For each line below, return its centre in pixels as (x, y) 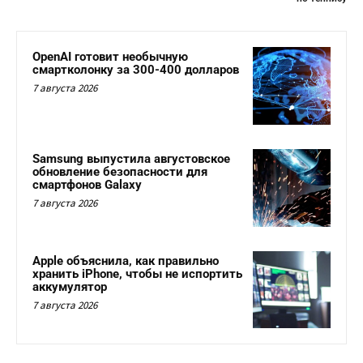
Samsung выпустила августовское (131, 158)
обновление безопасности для (120, 171)
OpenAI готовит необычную (110, 57)
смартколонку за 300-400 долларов (136, 70)
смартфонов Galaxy (87, 184)
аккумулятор (70, 286)
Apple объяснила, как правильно (126, 261)
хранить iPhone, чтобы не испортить (137, 273)
